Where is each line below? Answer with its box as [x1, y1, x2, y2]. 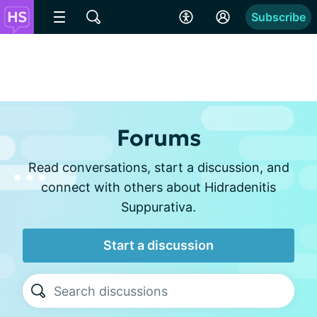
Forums [116, 124, 201, 152]
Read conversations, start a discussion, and [28, 160, 289, 175]
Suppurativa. [121, 200, 196, 214]
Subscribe [251, 10, 306, 24]
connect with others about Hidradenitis [41, 180, 276, 195]
